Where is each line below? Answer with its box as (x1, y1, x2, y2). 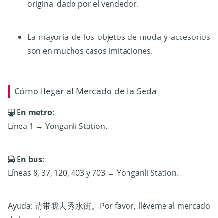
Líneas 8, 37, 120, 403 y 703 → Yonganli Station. (8, 167, 179, 179)
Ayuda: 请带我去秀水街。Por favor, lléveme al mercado (8, 200, 210, 212)
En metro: (15, 107, 54, 118)
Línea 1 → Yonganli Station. (8, 121, 107, 132)
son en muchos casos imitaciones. (27, 45, 153, 56)
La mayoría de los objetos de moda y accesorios (27, 32, 210, 43)
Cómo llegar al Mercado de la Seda (14, 85, 157, 97)
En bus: (15, 154, 45, 165)
